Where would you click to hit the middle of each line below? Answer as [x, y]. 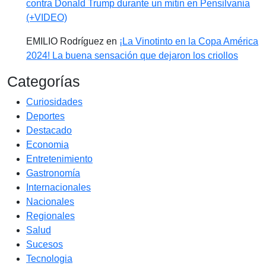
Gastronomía [53, 173]
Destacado [49, 131]
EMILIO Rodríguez [65, 42]
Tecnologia [49, 259]
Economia [47, 145]
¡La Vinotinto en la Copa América [189, 42]
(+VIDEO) [47, 18]
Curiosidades [54, 102]
